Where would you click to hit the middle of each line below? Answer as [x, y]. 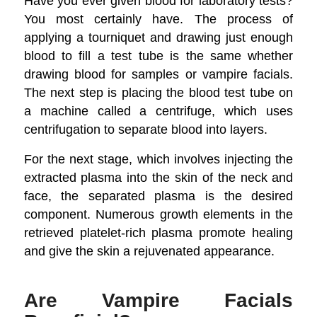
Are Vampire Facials [158, 300]
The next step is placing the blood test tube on [158, 92]
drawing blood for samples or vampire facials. [158, 74]
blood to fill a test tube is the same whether [158, 55]
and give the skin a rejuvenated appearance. [149, 250]
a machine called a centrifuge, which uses [158, 110]
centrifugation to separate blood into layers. [145, 129]
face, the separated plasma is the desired [158, 195]
